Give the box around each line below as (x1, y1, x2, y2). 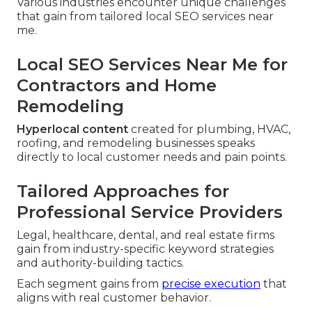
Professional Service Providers (17, 201, 283, 222)
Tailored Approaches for (17, 180, 229, 201)
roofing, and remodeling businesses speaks (17, 136, 255, 150)
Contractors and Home (17, 75, 217, 95)
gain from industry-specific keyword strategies (17, 242, 274, 256)
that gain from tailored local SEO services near (17, 9, 274, 23)
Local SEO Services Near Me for (17, 54, 288, 75)
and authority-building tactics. (17, 256, 184, 270)
